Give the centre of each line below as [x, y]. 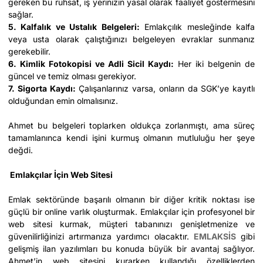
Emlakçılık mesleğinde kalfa [197, 27]
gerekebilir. [29, 51]
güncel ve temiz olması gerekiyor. [72, 76]
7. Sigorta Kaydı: [42, 88]
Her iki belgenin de [214, 64]
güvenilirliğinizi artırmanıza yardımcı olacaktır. [101, 236]
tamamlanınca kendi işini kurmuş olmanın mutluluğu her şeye [131, 138]
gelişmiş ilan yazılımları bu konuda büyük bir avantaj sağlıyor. [131, 249]
